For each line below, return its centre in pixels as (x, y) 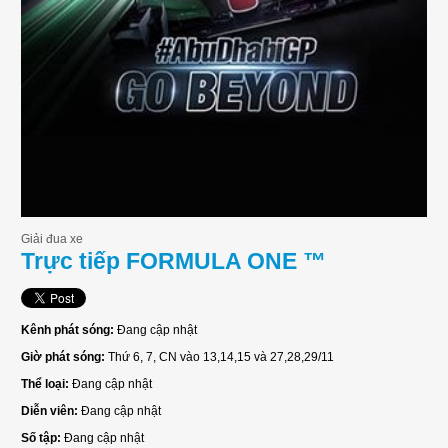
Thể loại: (46, 383)
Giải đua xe (52, 238)
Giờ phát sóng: (64, 356)
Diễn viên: (51, 410)
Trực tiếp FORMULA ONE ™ (173, 260)
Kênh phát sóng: (69, 329)
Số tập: (42, 437)
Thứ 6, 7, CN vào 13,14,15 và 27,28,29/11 (221, 356)
